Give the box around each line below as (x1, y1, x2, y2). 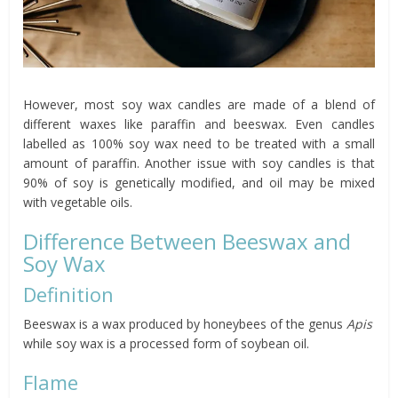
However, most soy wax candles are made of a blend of (23, 95, 375, 113)
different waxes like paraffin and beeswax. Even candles (23, 115, 375, 132)
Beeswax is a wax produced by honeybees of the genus (23, 314, 347, 332)
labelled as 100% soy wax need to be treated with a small (23, 134, 375, 152)
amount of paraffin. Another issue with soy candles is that (23, 154, 375, 171)
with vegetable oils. (23, 193, 133, 211)
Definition (23, 280, 115, 307)
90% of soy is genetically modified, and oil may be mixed (23, 173, 375, 191)
